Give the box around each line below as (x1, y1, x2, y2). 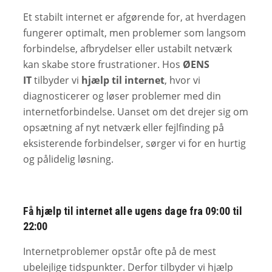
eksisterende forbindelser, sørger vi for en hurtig (23, 137, 246, 150)
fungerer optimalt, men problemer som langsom (23, 26, 246, 39)
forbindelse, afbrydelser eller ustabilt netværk (23, 42, 232, 55)
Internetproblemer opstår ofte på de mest (23, 245, 216, 258)
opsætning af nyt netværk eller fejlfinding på (23, 121, 224, 134)
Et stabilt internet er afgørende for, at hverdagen (23, 10, 246, 24)
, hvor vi (165, 73, 200, 87)
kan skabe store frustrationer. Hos (23, 58, 183, 71)
